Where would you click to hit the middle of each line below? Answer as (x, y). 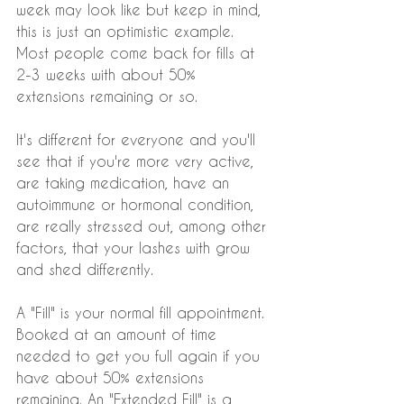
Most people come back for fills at (138, 53)
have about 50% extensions (113, 378)
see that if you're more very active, (138, 161)
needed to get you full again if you (141, 356)
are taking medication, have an (125, 183)
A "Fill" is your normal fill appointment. (143, 313)
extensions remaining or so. (107, 96)
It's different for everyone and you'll (138, 140)
